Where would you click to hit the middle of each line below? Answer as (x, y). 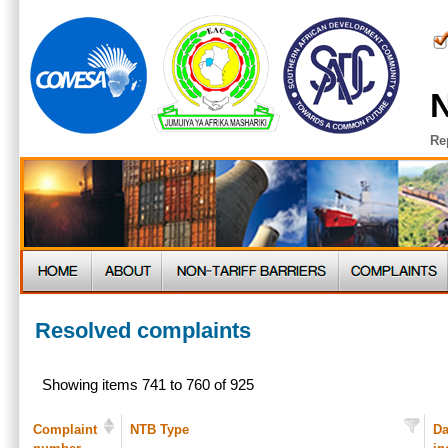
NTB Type (159, 429)
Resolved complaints (143, 330)
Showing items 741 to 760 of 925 (148, 385)
